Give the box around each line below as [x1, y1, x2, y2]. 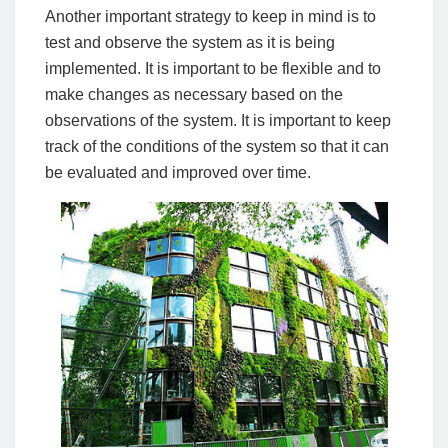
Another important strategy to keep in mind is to [45, 8, 376, 26]
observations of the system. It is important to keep [45, 112, 391, 130]
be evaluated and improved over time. [45, 164, 311, 182]
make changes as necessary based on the [45, 86, 343, 104]
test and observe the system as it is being [45, 34, 335, 52]
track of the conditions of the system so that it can [45, 138, 389, 156]
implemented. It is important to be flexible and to [45, 60, 381, 78]
